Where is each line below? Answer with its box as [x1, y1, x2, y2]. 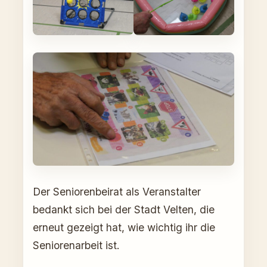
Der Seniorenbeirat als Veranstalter [33, 185, 201, 198]
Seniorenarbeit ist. [33, 238, 120, 252]
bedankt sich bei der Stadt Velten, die [33, 203, 215, 216]
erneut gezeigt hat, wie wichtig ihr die [33, 221, 215, 234]
